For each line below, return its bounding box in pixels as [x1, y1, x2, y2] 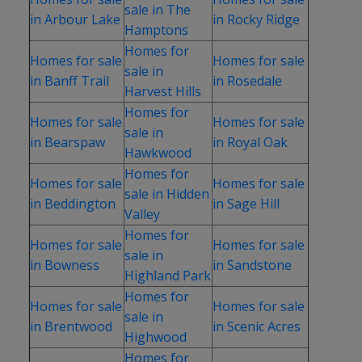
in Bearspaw [29, 133, 105, 151]
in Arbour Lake [29, 10, 120, 28]
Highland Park [124, 266, 211, 284]
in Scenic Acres [212, 317, 304, 335]
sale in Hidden [124, 184, 209, 203]
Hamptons [124, 20, 188, 39]
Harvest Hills [124, 82, 201, 100]
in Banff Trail [29, 71, 109, 90]
